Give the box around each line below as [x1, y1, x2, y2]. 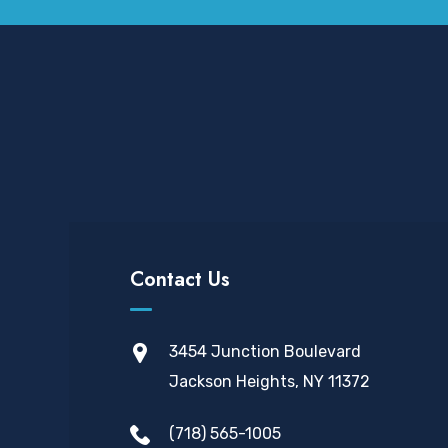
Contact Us [130, 265, 230, 294]
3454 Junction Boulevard [169, 342, 361, 361]
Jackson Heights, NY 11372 [169, 372, 370, 391]
